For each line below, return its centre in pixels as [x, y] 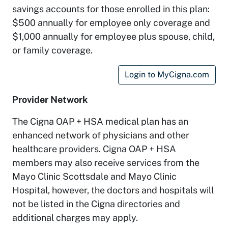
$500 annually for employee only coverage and [111, 22]
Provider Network [50, 99]
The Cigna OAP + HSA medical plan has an [100, 121]
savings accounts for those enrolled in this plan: [111, 9]
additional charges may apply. [75, 217]
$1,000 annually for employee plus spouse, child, [113, 36]
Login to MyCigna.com [167, 74]
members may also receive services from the [106, 162]
